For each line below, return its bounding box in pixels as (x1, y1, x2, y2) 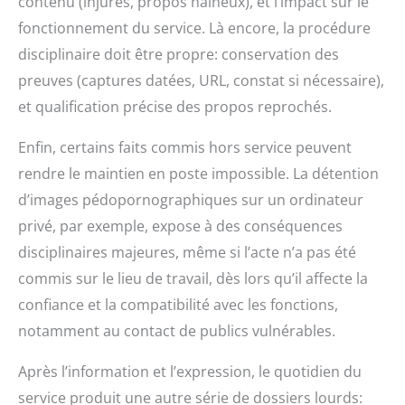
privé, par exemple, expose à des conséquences (18, 216, 343, 237)
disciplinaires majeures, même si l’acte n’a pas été (18, 242, 356, 263)
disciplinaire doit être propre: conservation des (18, 44, 339, 65)
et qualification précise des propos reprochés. (18, 97, 332, 118)
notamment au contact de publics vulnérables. (18, 321, 335, 342)
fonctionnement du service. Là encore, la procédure (18, 18, 371, 39)
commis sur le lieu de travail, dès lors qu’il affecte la (18, 268, 368, 289)
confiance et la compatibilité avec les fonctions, (18, 295, 338, 316)
